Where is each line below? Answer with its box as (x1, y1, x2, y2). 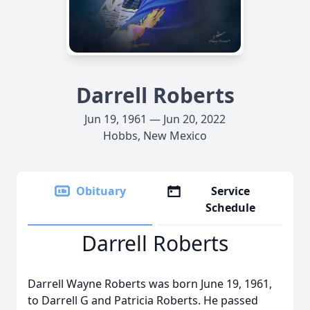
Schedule (206, 200, 256, 215)
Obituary (76, 183, 126, 199)
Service (211, 183, 250, 199)
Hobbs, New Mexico (103, 128, 207, 143)
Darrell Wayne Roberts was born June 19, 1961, (28, 276, 272, 291)
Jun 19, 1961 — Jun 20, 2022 (84, 111, 226, 127)
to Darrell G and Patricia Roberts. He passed (28, 293, 258, 308)
